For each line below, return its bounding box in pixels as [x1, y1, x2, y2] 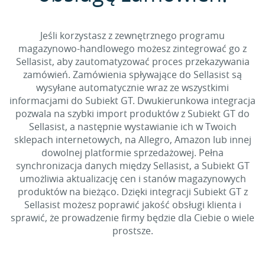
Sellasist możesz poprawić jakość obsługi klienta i [24, 198, 241, 211]
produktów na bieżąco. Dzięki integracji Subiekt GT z [17, 185, 248, 198]
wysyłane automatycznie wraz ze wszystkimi [36, 81, 229, 94]
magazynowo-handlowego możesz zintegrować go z [18, 42, 247, 55]
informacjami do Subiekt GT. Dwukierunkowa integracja [9, 94, 256, 107]
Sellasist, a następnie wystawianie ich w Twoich [28, 120, 237, 133]
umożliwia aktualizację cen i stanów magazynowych [19, 172, 246, 185]
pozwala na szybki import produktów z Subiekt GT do [15, 107, 250, 120]
